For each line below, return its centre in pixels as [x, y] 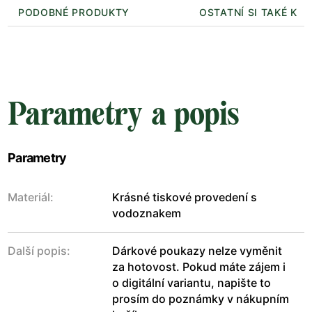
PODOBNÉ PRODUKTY [74, 13]
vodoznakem [147, 213]
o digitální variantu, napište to [192, 282]
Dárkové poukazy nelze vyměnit [197, 250]
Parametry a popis [124, 114]
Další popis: [39, 250]
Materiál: [31, 197]
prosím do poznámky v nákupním [201, 298]
